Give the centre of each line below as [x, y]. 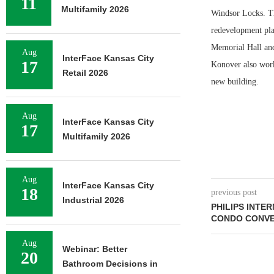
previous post [234, 192]
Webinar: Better [95, 249]
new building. [235, 82]
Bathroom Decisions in [110, 264]
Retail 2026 [85, 73]
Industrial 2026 [93, 200]
